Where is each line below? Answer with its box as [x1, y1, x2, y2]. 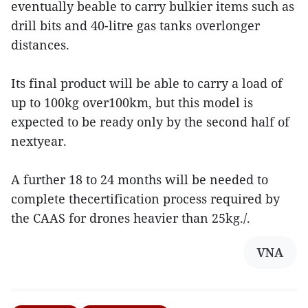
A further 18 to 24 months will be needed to [11, 171, 268, 188]
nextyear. [11, 133, 67, 150]
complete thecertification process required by [11, 190, 280, 208]
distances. [11, 36, 69, 54]
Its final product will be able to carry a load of [11, 75, 283, 92]
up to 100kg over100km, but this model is [11, 94, 253, 111]
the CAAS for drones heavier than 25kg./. [11, 210, 250, 227]
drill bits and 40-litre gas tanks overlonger [11, 17, 260, 34]
